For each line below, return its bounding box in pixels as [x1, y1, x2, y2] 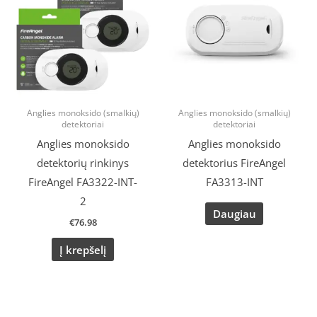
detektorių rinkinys [37, 156, 129, 171]
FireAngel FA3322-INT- [28, 175, 137, 190]
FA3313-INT [205, 175, 263, 190]
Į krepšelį [59, 242, 106, 257]
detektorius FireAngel [183, 156, 286, 171]
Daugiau [212, 207, 256, 221]
